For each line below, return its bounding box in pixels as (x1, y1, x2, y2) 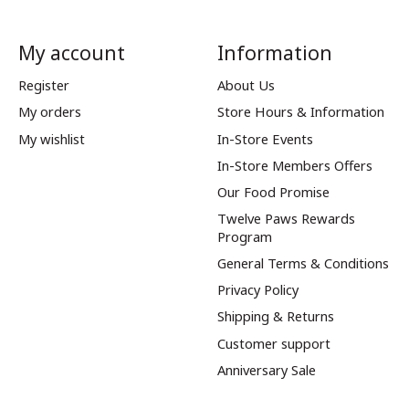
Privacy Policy (216, 280, 299, 299)
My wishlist (17, 129, 85, 148)
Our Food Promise (216, 182, 330, 201)
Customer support (216, 333, 330, 352)
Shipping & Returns (216, 307, 334, 326)
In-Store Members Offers (216, 155, 372, 174)
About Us (216, 76, 275, 95)
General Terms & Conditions (216, 254, 389, 273)
